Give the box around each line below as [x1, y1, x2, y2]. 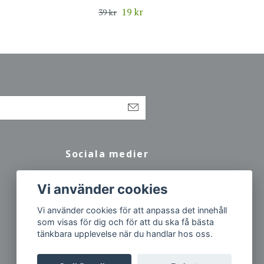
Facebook [74, 174, 111, 186]
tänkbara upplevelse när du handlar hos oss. [37, 229, 213, 239]
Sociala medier [65, 147, 149, 160]
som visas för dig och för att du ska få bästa [37, 217, 214, 227]
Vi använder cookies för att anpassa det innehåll [37, 205, 227, 216]
